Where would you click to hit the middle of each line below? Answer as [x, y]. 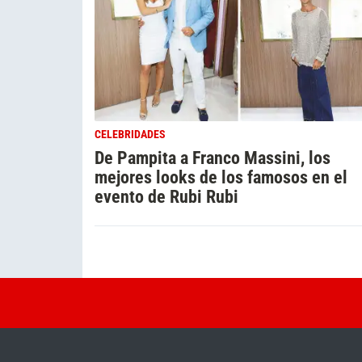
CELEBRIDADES [130, 135]
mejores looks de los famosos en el [221, 177]
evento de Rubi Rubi [166, 197]
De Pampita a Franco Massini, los [213, 158]
